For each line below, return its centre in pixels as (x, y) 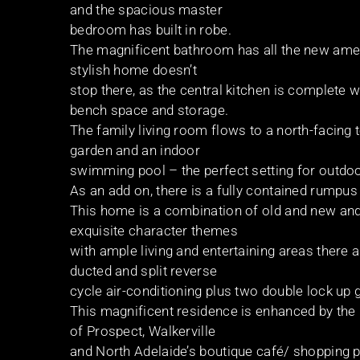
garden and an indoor (135, 150)
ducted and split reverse (144, 270)
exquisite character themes (154, 230)
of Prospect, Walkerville (143, 331)
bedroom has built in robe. (151, 29)
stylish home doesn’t (134, 70)
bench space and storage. (149, 110)
